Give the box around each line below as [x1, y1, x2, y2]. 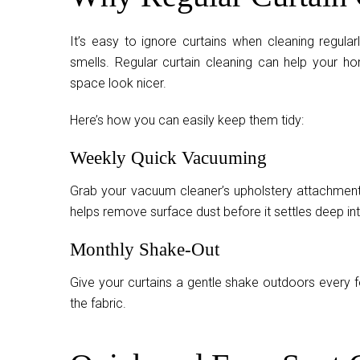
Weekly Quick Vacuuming [70, 147, 267, 168]
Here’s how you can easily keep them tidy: [70, 112, 304, 128]
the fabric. [70, 295, 126, 311]
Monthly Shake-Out [70, 239, 219, 260]
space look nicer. [70, 75, 166, 91]
